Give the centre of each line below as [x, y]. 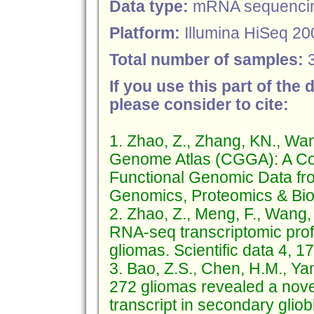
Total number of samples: [208, 60]
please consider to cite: [199, 105]
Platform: [146, 33]
